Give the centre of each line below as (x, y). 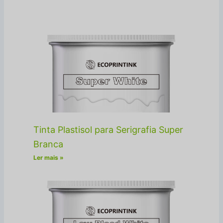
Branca (49, 144)
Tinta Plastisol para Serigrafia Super (109, 130)
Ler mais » (49, 158)
